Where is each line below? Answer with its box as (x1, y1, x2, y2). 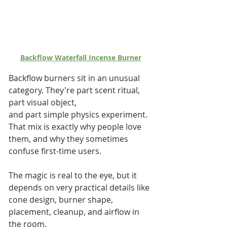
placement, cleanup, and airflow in (9, 206, 141, 217)
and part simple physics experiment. (9, 109, 149, 120)
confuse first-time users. (9, 145, 103, 157)
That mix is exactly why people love (9, 121, 143, 132)
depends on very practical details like (9, 182, 152, 193)
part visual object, (9, 97, 79, 108)
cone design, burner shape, (9, 194, 115, 205)
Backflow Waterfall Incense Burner (20, 53, 141, 62)
